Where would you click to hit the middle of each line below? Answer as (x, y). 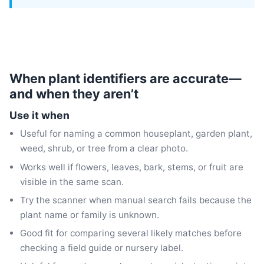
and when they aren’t (74, 93)
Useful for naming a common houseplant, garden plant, (136, 134)
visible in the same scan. (72, 181)
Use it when (39, 115)
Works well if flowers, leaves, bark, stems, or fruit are (132, 167)
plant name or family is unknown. (90, 214)
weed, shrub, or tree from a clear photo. (104, 148)
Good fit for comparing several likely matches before (131, 233)
